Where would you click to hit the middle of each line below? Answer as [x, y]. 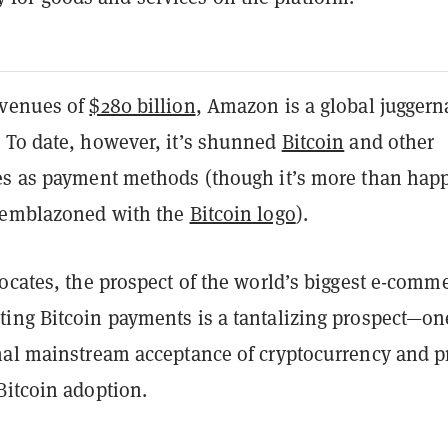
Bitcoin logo [242, 213]
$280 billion [142, 105]
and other [389, 141]
